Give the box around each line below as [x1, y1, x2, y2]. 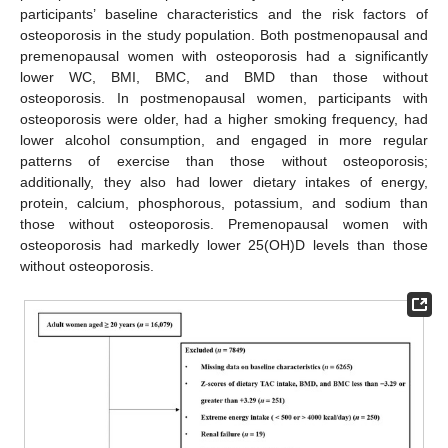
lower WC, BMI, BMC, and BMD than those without [20, 69, 428, 86]
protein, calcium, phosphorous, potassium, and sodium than [20, 195, 428, 212]
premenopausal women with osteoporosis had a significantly [20, 48, 428, 65]
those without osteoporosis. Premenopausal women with [20, 216, 428, 233]
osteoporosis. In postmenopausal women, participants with [20, 90, 428, 107]
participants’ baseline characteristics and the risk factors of [20, 6, 428, 23]
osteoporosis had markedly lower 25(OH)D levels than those [20, 237, 428, 254]
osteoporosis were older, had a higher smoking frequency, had [20, 111, 428, 128]
